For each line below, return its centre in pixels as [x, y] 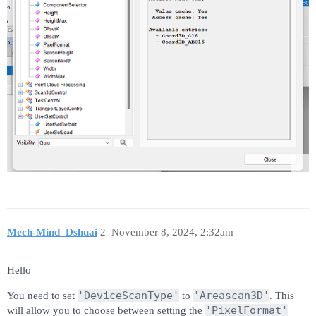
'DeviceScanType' [128, 296]
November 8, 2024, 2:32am [172, 232]
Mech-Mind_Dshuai [52, 232]
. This [282, 296]
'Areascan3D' [231, 296]
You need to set [42, 296]
